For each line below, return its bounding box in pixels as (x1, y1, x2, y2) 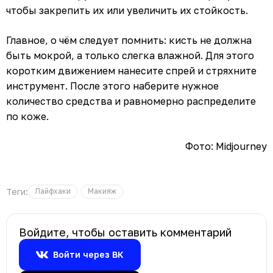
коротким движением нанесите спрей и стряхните (6, 64, 257, 77)
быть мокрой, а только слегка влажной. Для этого (6, 49, 254, 62)
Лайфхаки (35, 186, 71, 196)
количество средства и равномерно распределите (6, 94, 256, 107)
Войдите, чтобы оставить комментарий (19, 225, 232, 239)
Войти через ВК (53, 249, 124, 260)
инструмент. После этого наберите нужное (6, 79, 219, 92)
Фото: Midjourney (185, 140, 267, 152)
